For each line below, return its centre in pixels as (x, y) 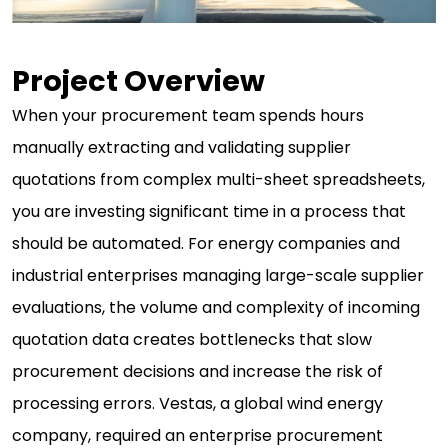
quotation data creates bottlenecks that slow (192, 340)
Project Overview (138, 81)
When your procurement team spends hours (188, 116)
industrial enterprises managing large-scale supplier (218, 276)
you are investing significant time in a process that (209, 212)
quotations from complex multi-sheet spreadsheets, (218, 180)
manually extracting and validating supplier (181, 148)
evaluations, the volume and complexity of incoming (216, 308)
